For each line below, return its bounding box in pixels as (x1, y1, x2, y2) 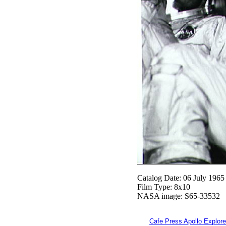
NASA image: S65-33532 (137, 192, 220, 200)
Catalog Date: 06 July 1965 (137, 174, 224, 182)
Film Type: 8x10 (137, 183, 190, 191)
